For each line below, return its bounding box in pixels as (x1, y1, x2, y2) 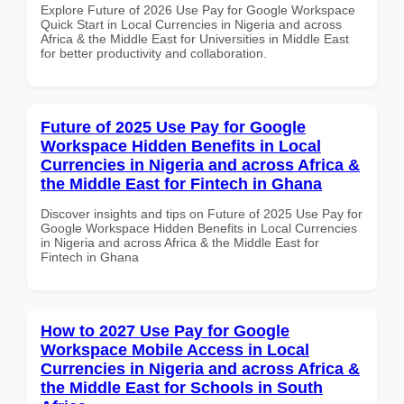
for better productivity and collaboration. (41, 45, 267, 60)
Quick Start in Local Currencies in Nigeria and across (41, 16, 342, 32)
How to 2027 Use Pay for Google (41, 321, 289, 340)
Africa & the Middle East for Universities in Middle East (41, 31, 349, 46)
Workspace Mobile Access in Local (41, 340, 309, 359)
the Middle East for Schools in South (41, 378, 323, 397)
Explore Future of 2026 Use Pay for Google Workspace (41, 2, 355, 17)
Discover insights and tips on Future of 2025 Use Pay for (41, 206, 363, 221)
